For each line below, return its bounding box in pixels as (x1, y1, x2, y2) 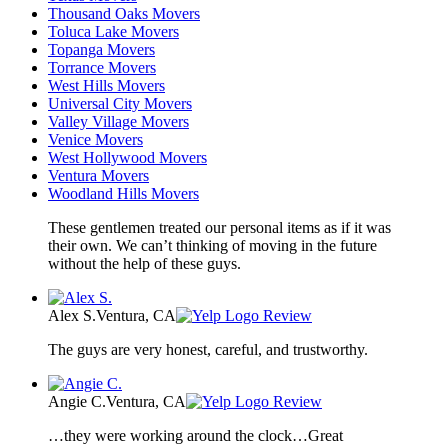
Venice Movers (48, 131, 143, 149)
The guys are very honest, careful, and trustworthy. (48, 341, 368, 359)
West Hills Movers (48, 77, 165, 95)
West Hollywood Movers (48, 149, 207, 167)
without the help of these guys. (48, 255, 241, 273)
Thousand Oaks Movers (48, 5, 200, 23)
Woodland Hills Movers (48, 185, 199, 203)
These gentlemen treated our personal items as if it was (48, 219, 391, 237)
